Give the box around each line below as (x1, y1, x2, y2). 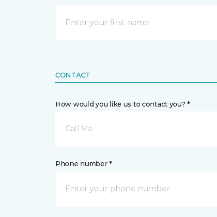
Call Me (65, 124, 93, 133)
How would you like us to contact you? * (55, 100, 190, 108)
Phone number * (55, 159, 112, 168)
